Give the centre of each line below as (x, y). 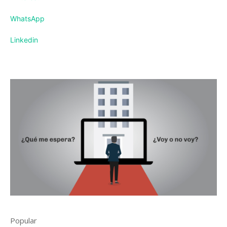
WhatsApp (27, 19)
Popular (24, 220)
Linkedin (24, 40)
